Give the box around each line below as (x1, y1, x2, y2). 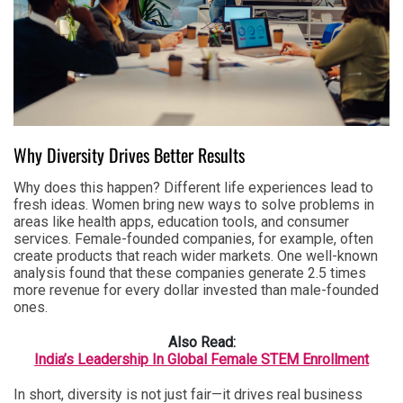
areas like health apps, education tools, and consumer (13, 212, 349, 230)
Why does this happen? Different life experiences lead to (13, 178, 373, 196)
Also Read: (167, 333, 236, 351)
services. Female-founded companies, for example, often (13, 229, 373, 247)
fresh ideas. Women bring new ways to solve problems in (13, 195, 374, 213)
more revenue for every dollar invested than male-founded (13, 281, 379, 299)
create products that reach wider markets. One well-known (13, 246, 378, 264)
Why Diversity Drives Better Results (13, 140, 245, 168)
